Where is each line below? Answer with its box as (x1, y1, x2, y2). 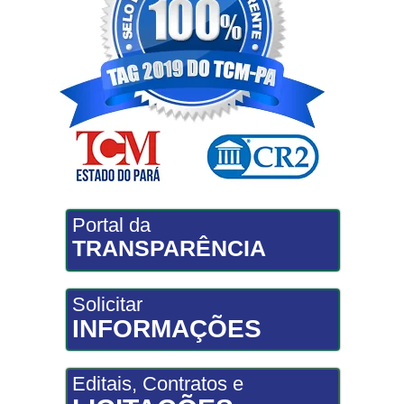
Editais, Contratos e (71, 372, 243, 395)
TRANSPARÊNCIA (71, 234, 266, 261)
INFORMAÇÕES (71, 314, 262, 343)
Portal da (71, 213, 151, 236)
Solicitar (71, 292, 142, 316)
